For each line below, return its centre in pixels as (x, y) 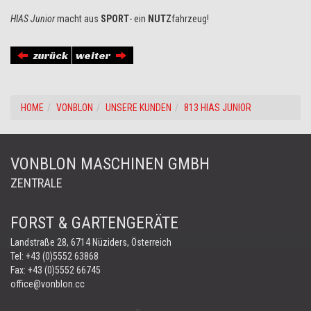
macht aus (78, 18)
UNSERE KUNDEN (138, 107)
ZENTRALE (36, 183)
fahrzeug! (190, 18)
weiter (94, 55)
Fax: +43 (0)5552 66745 (56, 270)
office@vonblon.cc (48, 284)
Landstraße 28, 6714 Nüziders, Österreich (91, 242)
